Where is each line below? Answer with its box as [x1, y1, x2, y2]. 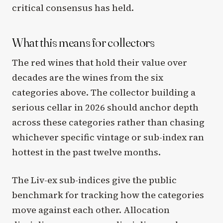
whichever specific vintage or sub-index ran [12, 131, 204, 144]
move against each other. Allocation [12, 203, 170, 216]
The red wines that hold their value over [12, 56, 187, 69]
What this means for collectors [12, 34, 155, 50]
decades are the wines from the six [12, 71, 163, 84]
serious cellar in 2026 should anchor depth [12, 101, 199, 114]
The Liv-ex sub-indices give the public [12, 173, 177, 186]
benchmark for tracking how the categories [12, 188, 204, 201]
